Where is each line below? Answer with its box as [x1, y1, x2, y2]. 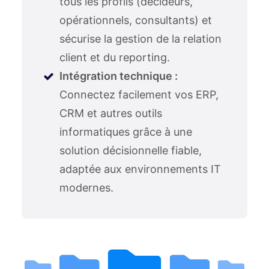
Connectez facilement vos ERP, [59, 88, 219, 101]
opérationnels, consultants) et [59, 14, 212, 26]
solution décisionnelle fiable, [59, 144, 202, 157]
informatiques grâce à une [59, 125, 192, 138]
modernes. [59, 181, 113, 194]
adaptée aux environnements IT [59, 163, 221, 175]
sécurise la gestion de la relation [59, 32, 222, 45]
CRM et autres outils [59, 107, 162, 119]
